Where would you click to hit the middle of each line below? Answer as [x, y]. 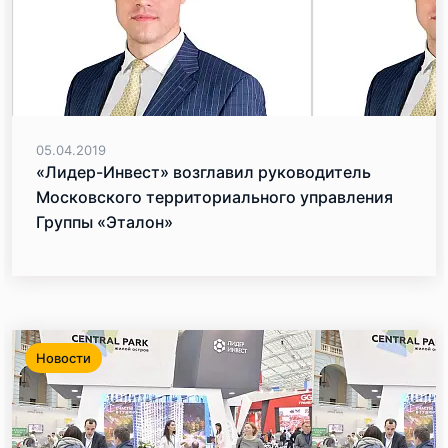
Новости [63, 358]
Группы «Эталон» [104, 222]
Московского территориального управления [214, 197]
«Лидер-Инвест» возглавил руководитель [203, 172]
